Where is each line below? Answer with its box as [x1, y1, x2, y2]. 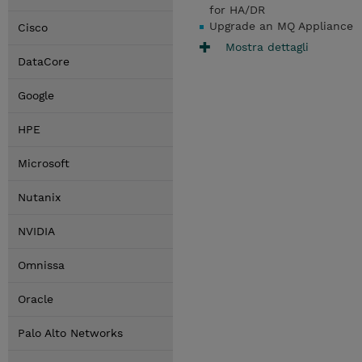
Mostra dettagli [225, 40, 309, 53]
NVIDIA [18, 225, 55, 238]
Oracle [18, 293, 53, 305]
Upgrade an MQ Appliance [209, 19, 353, 32]
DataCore [18, 55, 69, 68]
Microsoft [18, 157, 69, 170]
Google [18, 89, 54, 102]
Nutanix [18, 191, 61, 204]
